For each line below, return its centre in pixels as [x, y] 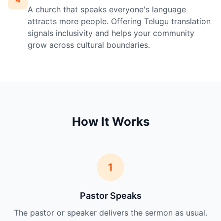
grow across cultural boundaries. [89, 45]
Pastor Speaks [110, 196]
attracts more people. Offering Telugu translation [119, 21]
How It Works [110, 122]
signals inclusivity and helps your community [111, 33]
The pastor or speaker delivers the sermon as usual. [110, 213]
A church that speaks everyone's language [107, 10]
